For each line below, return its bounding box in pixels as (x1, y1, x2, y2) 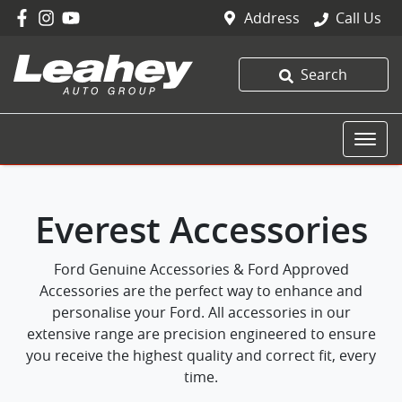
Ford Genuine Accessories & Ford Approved (53, 259, 349, 279)
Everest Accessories (34, 205, 368, 254)
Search (301, 65, 348, 84)
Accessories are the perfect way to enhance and (39, 281, 363, 301)
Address (244, 8, 300, 28)
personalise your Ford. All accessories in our (51, 302, 351, 322)
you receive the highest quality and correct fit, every (26, 345, 376, 365)
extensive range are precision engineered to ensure (26, 324, 376, 344)
